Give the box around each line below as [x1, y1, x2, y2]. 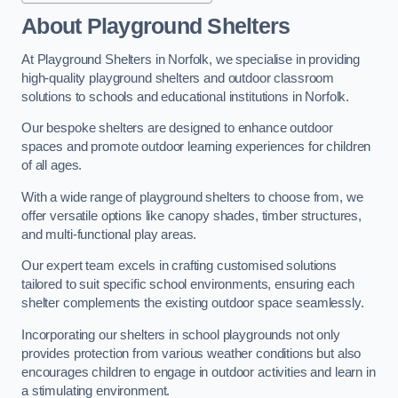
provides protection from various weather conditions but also [21, 346, 362, 361]
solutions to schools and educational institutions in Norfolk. [21, 89, 350, 104]
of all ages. [21, 158, 83, 173]
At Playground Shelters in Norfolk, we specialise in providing [21, 52, 361, 67]
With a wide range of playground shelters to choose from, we [21, 189, 363, 204]
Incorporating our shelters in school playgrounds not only [21, 327, 340, 342]
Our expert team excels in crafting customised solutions [21, 259, 338, 274]
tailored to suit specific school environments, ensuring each [21, 277, 355, 292]
